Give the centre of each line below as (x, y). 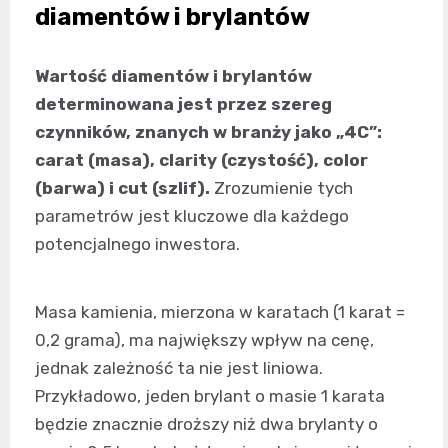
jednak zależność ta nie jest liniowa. (179, 367)
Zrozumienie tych (281, 187)
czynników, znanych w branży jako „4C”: (208, 131)
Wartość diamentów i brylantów (173, 75)
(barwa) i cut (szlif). (122, 187)
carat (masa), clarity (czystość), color (201, 159)
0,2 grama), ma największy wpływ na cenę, (204, 339)
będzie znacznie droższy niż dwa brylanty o (206, 423)
